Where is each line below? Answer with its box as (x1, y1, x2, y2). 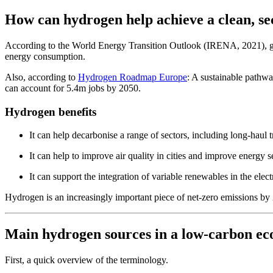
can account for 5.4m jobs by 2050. (5, 82, 141, 93)
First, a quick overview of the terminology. (5, 255, 168, 266)
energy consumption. (5, 51, 85, 62)
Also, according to (5, 71, 78, 82)
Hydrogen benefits (5, 105, 96, 118)
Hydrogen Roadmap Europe (78, 71, 187, 82)
